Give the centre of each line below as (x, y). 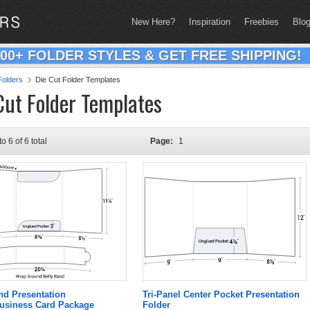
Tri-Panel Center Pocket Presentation (221, 294)
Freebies (262, 22)
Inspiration (210, 22)
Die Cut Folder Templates (78, 80)
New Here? (153, 22)
